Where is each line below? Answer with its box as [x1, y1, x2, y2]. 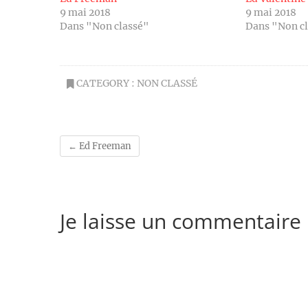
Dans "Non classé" [60, 20, 149, 32]
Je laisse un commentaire [60, 206, 301, 235]
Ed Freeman [77, 140, 131, 152]
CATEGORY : [74, 77, 137, 89]
